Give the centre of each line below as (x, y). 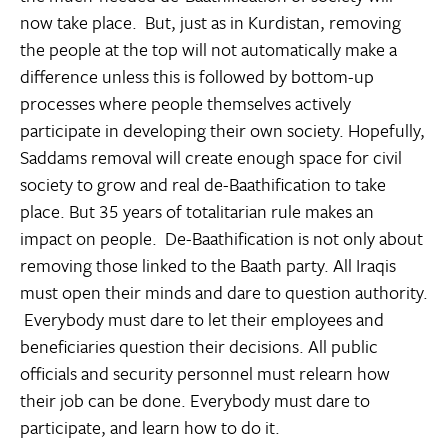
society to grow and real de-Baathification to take (203, 184)
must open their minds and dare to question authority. (224, 292)
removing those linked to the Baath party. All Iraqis (208, 265)
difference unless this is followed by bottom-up (197, 76)
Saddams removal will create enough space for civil (211, 157)
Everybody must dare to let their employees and (202, 319)
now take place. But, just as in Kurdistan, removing (210, 22)
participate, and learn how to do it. (150, 427)
